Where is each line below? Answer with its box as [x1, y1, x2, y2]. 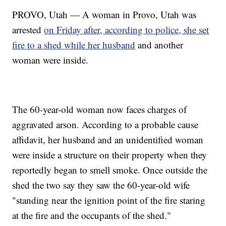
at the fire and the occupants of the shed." [12, 208, 172, 221]
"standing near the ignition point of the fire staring [12, 193, 206, 206]
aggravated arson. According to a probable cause [12, 118, 199, 131]
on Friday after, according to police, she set [44, 23, 209, 36]
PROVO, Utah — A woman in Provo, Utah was [12, 8, 197, 21]
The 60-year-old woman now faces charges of [12, 102, 187, 116]
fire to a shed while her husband [12, 38, 136, 51]
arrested [12, 23, 44, 36]
